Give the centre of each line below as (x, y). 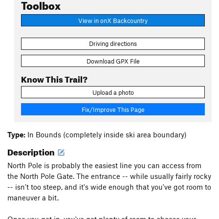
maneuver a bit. (33, 198)
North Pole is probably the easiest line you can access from (104, 165)
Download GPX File (113, 61)
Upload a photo (113, 92)
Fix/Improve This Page (113, 109)
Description (32, 151)
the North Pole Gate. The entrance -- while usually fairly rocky (109, 176)
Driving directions (113, 44)
